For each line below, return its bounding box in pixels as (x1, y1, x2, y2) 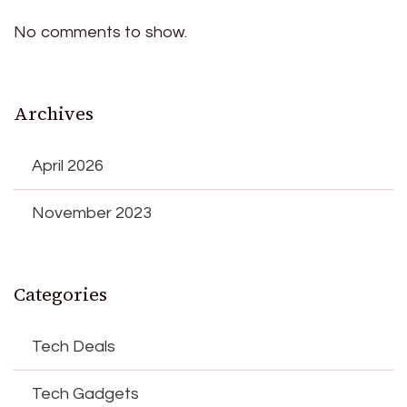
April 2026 (32, 157, 104, 175)
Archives (14, 101, 94, 127)
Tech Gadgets (32, 385, 139, 403)
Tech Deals (32, 338, 115, 356)
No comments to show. (14, 24, 187, 42)
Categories (14, 282, 107, 308)
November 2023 (32, 204, 152, 223)
